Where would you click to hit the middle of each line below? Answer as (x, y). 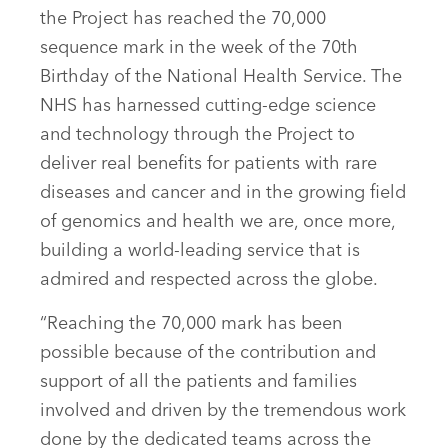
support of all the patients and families (198, 382)
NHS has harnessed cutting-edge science (208, 106)
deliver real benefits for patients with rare (208, 164)
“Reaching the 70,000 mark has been (191, 324)
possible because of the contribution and (208, 353)
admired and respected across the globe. (209, 280)
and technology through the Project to (197, 135)
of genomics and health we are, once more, (217, 222)
